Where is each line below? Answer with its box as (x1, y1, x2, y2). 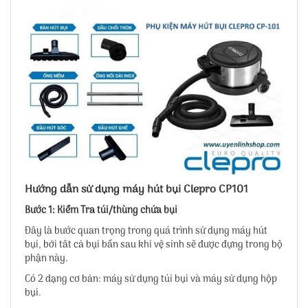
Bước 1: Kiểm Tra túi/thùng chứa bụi (25, 203, 177, 219)
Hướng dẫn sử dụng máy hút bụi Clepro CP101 (25, 181, 248, 199)
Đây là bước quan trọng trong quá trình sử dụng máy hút (25, 223, 267, 240)
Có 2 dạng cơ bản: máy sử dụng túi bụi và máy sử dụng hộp (25, 272, 277, 288)
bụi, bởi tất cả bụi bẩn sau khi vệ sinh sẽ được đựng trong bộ (25, 237, 283, 254)
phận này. (25, 251, 68, 267)
